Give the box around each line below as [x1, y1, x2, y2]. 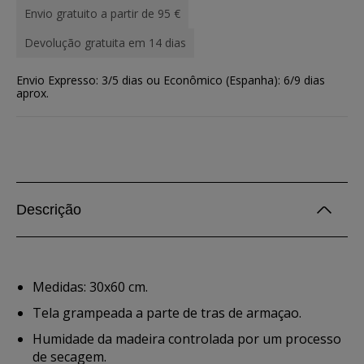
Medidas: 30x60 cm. [32, 278, 148, 296]
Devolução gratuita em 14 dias [24, 35, 186, 50]
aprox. [16, 85, 49, 101]
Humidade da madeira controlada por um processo [32, 330, 341, 348]
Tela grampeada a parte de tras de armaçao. [32, 304, 301, 322]
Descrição [16, 201, 81, 218]
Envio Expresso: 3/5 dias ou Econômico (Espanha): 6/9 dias [16, 72, 325, 88]
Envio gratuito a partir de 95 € [24, 6, 180, 21]
